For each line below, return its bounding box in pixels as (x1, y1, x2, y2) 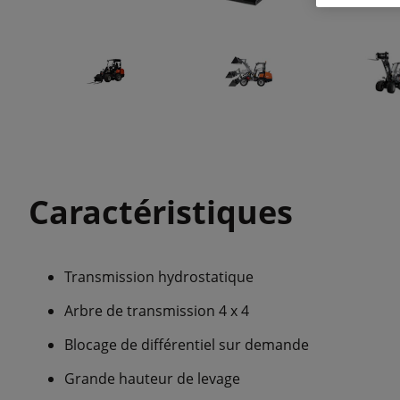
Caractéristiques (29, 190, 293, 234)
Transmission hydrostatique (64, 267, 254, 287)
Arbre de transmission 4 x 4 (64, 301, 249, 321)
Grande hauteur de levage (64, 369, 240, 388)
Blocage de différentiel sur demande (64, 335, 309, 354)
